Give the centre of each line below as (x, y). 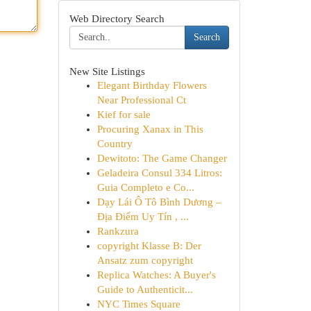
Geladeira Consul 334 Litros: (159, 173)
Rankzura (118, 231)
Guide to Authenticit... (145, 289)
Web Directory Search (117, 18)
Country (115, 144)
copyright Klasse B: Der (149, 246)
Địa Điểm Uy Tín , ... (143, 217)
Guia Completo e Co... (145, 187)
